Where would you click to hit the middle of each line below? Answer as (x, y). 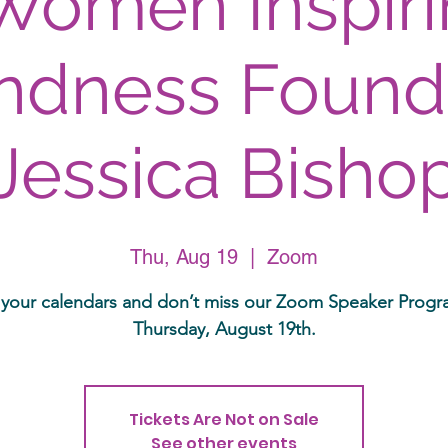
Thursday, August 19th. (224, 329)
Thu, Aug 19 (184, 257)
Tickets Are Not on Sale (224, 419)
